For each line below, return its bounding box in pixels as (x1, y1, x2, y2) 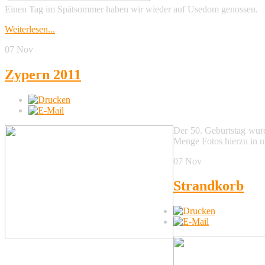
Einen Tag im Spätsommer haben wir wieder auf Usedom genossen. (5, 4, 258, 14)
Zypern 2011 (5, 66, 81, 82)
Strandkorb (173, 178, 244, 194)
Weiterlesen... (5, 24, 55, 34)
